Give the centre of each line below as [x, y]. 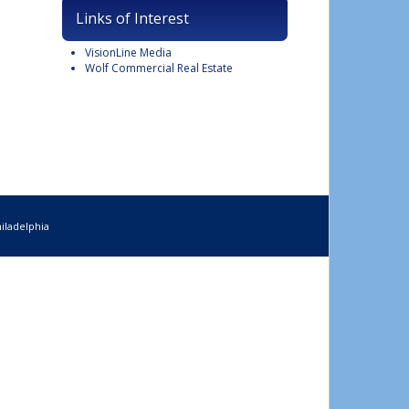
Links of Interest [132, 18]
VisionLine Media [128, 52]
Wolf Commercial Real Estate [159, 68]
